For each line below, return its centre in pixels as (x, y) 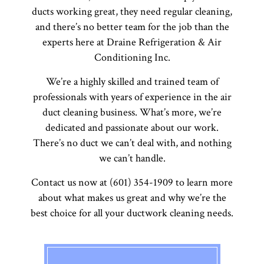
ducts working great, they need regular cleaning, (132, 12)
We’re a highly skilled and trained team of (132, 82)
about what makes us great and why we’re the (132, 198)
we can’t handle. (132, 159)
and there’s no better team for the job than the (132, 27)
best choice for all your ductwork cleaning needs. (132, 213)
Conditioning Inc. (132, 58)
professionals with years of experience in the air (132, 97)
